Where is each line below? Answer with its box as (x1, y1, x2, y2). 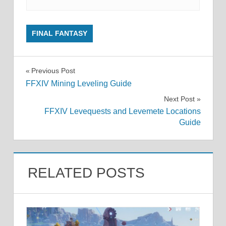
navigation (25, 86, 96, 102)
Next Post (163, 94, 195, 103)
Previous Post (31, 67, 75, 75)
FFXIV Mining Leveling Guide (25, 79, 132, 88)
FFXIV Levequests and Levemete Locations (44, 107, 201, 116)
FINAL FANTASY (32, 29, 88, 38)
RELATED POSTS (27, 165, 145, 181)
